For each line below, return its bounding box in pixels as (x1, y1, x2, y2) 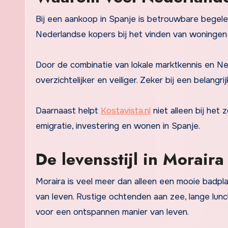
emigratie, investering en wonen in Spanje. (36, 120, 200, 131)
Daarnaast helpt (36, 105, 101, 116)
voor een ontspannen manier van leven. (36, 206, 189, 217)
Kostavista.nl (101, 105, 151, 116)
